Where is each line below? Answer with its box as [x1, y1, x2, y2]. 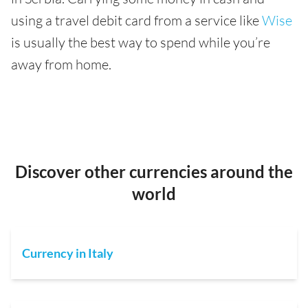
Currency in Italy [22, 245, 113, 261]
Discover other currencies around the [15, 162, 293, 181]
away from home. [11, 56, 111, 73]
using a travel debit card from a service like [11, 12, 262, 29]
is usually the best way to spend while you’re [11, 34, 270, 51]
